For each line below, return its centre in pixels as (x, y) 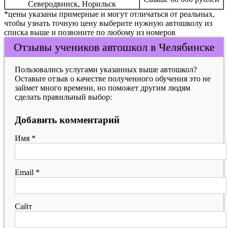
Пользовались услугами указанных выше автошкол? (106, 69)
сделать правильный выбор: (63, 97)
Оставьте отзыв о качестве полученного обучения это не (113, 79)
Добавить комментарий (67, 120)
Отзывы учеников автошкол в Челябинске (114, 47)
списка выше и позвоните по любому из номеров (90, 32)
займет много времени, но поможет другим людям (103, 88)
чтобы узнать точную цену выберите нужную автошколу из (108, 23)
